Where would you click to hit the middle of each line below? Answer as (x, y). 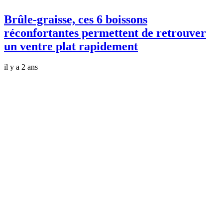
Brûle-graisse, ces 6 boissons (76, 19)
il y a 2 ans (21, 67)
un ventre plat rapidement (71, 46)
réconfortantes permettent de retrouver (105, 33)
